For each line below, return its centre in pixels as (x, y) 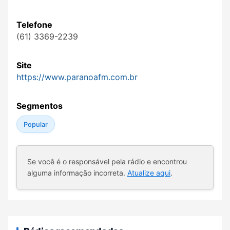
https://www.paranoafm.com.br (77, 77)
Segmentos (40, 106)
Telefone (34, 25)
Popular (35, 124)
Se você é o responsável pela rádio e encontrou (107, 162)
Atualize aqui (149, 173)
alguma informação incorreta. (77, 173)
